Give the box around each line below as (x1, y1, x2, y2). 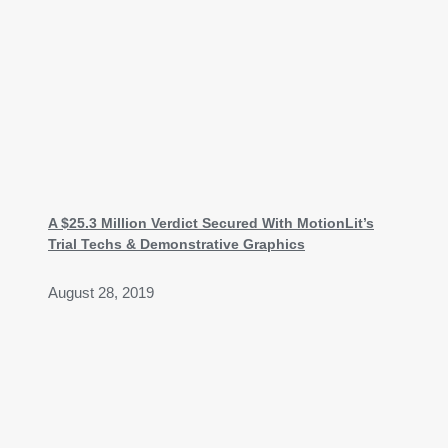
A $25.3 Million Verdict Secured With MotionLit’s (48, 214, 374, 231)
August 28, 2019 (48, 284, 154, 301)
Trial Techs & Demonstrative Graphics (48, 235, 305, 252)
